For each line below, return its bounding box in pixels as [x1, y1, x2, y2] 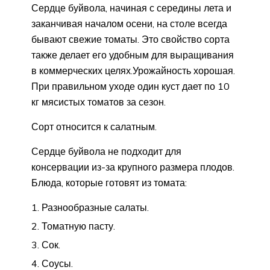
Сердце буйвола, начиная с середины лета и [31, 1, 231, 14]
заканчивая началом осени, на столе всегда [31, 17, 227, 30]
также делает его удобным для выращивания [31, 48, 234, 61]
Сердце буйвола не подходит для [31, 145, 181, 157]
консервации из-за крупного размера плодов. [31, 160, 234, 173]
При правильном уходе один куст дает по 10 [31, 80, 230, 92]
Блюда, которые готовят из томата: [31, 176, 187, 189]
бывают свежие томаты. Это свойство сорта [31, 33, 230, 45]
